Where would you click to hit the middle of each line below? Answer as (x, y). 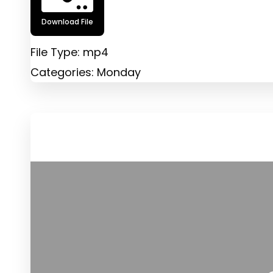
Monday (119, 72)
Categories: (64, 72)
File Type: (57, 52)
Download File (67, 21)
